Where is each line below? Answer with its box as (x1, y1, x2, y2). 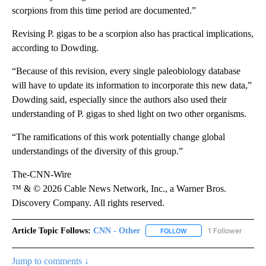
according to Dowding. (12, 42, 99, 53)
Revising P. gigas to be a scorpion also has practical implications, (12, 28, 254, 39)
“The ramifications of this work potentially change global (12, 131, 225, 142)
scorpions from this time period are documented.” (12, 5, 196, 15)
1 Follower (208, 226, 242, 235)
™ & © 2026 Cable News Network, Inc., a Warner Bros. (12, 183, 226, 194)
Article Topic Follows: (12, 226, 91, 235)
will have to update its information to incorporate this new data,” (12, 80, 252, 90)
